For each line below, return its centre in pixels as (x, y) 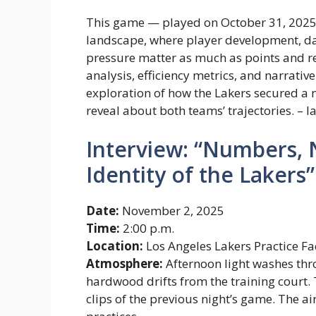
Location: (115, 246)
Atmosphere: (124, 264)
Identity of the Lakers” (200, 175)
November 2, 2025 (172, 211)
